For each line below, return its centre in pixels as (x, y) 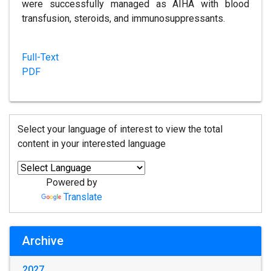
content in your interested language (91, 144)
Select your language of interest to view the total (120, 129)
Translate (83, 197)
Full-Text (40, 57)
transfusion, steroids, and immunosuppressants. (123, 18)
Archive (43, 240)
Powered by (72, 183)
